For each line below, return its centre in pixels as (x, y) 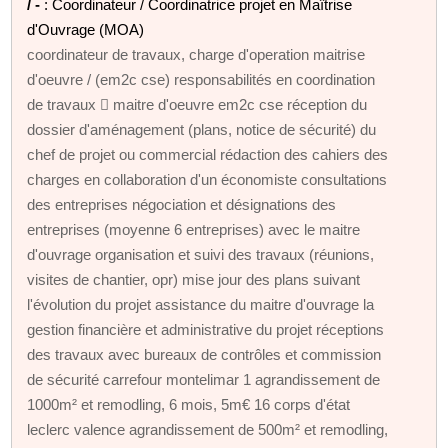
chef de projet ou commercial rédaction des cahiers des (208, 154)
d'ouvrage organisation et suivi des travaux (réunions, (201, 254)
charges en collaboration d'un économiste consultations (207, 179)
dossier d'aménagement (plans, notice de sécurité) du (202, 129)
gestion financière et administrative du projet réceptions (206, 329)
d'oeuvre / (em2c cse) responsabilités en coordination (201, 79)
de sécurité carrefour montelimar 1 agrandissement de (204, 379)
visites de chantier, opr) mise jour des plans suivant (194, 279)
